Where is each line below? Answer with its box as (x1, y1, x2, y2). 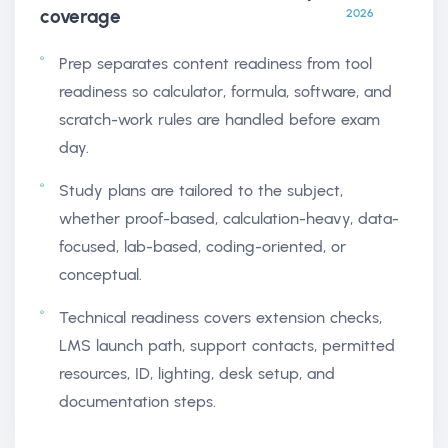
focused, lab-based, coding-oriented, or (59, 236, 346, 256)
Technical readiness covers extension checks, (59, 307, 382, 327)
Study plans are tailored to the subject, (59, 180, 343, 200)
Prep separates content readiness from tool (59, 53, 372, 73)
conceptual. (59, 264, 142, 284)
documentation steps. (59, 391, 216, 411)
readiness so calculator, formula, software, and (59, 81, 392, 101)
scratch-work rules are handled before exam (59, 109, 380, 129)
